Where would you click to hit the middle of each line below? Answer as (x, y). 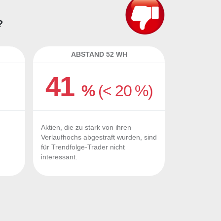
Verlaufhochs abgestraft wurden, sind (99, 137)
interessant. (59, 157)
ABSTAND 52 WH (99, 54)
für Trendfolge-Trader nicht (83, 147)
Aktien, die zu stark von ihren (86, 128)
